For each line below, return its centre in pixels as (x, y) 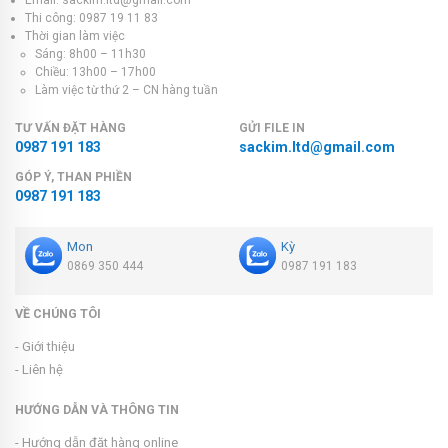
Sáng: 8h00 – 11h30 (90, 53)
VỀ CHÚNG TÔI (58, 313)
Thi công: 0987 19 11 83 (91, 17)
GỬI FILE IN (272, 127)
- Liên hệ (39, 369)
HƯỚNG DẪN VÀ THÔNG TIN (97, 409)
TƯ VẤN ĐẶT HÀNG (70, 127)
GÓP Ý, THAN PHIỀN (73, 176)
